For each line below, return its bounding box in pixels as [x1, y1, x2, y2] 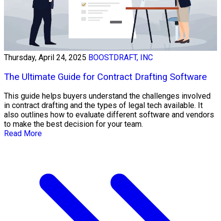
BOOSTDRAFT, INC [88, 52, 153, 62]
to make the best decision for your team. [4, 119, 143, 129]
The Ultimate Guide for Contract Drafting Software [4, 71, 207, 82]
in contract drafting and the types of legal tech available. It [4, 101, 203, 110]
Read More [4, 129, 42, 139]
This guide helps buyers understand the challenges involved [4, 91, 211, 101]
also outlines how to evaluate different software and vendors [4, 110, 214, 120]
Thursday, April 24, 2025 [4, 52, 86, 62]
